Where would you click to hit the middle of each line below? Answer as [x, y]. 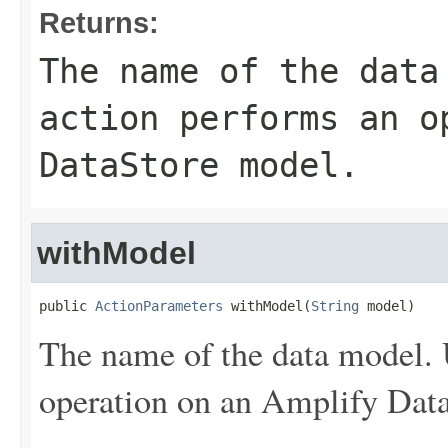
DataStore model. [199, 165]
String [335, 306]
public [67, 306]
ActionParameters [159, 306]
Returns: [99, 22]
